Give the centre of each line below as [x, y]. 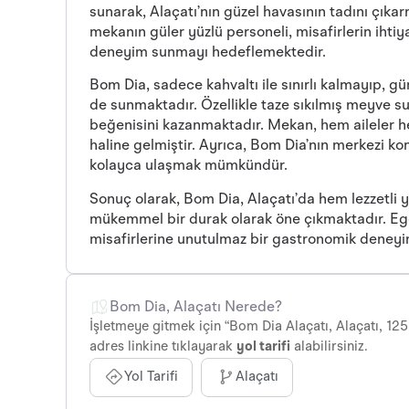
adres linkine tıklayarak [163, 347]
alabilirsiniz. [329, 347]
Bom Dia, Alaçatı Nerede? [196, 307]
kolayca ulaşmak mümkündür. [189, 167]
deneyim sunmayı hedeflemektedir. [208, 53]
